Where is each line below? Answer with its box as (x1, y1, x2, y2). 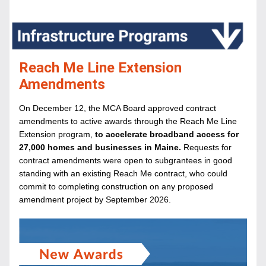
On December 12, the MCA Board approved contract (19, 103, 216, 113)
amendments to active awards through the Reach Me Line (19, 116, 237, 126)
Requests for (181, 142, 232, 152)
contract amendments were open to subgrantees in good (19, 156, 232, 165)
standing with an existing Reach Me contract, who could (19, 169, 227, 178)
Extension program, (19, 129, 93, 139)
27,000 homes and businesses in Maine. (19, 142, 181, 152)
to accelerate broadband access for (93, 129, 239, 139)
